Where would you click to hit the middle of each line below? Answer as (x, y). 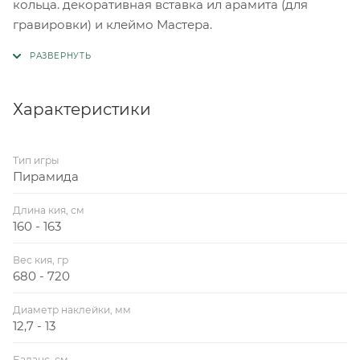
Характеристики (82, 110)
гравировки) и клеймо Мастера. (112, 25)
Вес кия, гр (41, 260)
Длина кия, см (49, 211)
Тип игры (36, 161)
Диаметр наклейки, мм (72, 310)
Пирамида (46, 177)
